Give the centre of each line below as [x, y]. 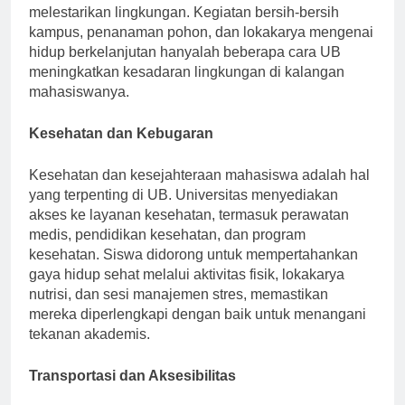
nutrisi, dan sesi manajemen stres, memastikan [179, 294]
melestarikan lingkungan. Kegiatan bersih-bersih [184, 12]
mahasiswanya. [79, 91]
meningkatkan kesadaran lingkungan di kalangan [187, 71]
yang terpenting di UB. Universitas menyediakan [184, 194]
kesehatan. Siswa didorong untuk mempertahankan [193, 254]
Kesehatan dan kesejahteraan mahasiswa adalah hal [199, 174]
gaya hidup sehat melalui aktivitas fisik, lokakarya [187, 274]
